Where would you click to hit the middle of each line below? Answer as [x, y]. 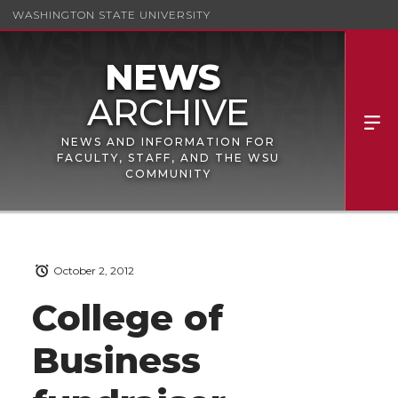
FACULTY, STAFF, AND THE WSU [168, 158]
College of [127, 318]
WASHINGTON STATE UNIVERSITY [111, 14]
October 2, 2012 [94, 271]
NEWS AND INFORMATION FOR [168, 142]
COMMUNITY [168, 174]
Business [116, 361]
